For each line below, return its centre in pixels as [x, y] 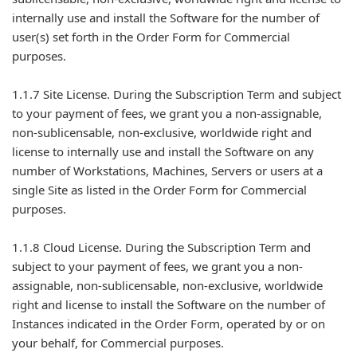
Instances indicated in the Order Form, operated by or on [169, 324]
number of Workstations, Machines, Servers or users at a [167, 171]
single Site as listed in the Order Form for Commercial [159, 190]
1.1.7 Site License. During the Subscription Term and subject [177, 94]
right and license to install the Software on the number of [169, 304]
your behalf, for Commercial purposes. [118, 343]
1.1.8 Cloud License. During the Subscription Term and [161, 247]
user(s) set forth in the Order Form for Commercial [151, 37]
